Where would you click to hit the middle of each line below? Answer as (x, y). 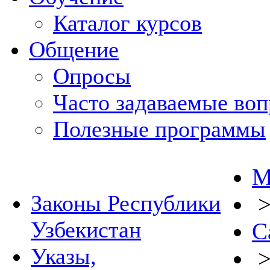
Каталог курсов (127, 23)
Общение (74, 49)
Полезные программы (159, 129)
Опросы (92, 76)
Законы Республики (126, 203)
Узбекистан (86, 230)
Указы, (64, 256)
